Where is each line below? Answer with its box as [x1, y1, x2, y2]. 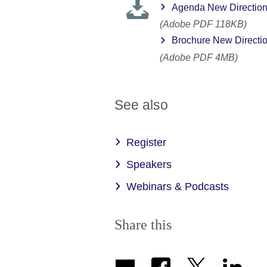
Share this [114, 217, 172, 233]
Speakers [126, 159, 172, 171]
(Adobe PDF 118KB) [160, 18, 247, 29]
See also [114, 97, 168, 113]
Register [126, 136, 166, 148]
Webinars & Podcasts [126, 181, 229, 193]
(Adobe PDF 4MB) [160, 52, 238, 63]
